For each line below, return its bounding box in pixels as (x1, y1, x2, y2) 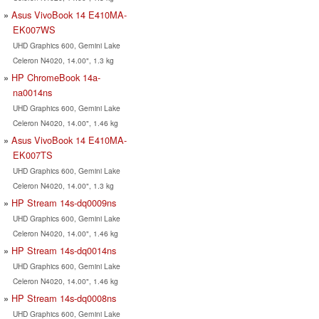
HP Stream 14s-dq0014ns (11, 243, 116, 257)
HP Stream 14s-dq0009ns (11, 195, 116, 209)
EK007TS (12, 147, 53, 162)
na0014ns (12, 85, 52, 99)
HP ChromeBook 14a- (11, 70, 100, 84)
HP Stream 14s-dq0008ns (11, 291, 116, 305)
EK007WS (12, 22, 56, 36)
